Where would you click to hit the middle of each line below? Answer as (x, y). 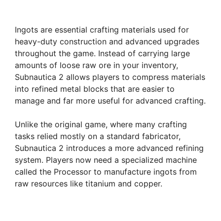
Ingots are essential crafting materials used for (102, 29)
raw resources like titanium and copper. (89, 183)
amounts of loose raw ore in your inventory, (96, 65)
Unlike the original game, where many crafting (101, 124)
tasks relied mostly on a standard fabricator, (98, 136)
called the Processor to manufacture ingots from (106, 171)
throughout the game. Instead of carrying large (102, 53)
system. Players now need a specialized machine (106, 160)
